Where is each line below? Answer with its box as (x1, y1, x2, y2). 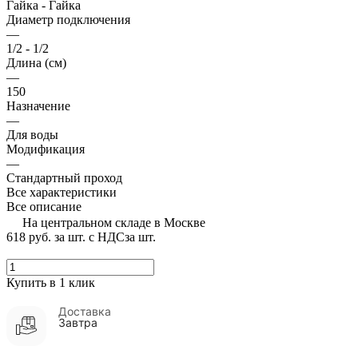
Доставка (58, 304, 111, 319)
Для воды (6, 128, 58, 142)
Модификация (6, 142, 85, 157)
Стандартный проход (6, 171, 122, 185)
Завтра (58, 316, 97, 330)
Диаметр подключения (6, 13, 130, 27)
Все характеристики (6, 185, 117, 200)
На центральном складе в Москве (22, 216, 205, 230)
